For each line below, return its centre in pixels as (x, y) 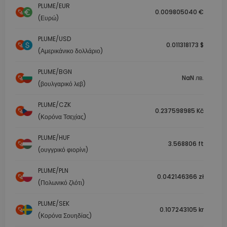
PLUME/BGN (55, 72)
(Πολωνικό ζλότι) (61, 183)
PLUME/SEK (54, 204)
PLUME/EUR (54, 6)
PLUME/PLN (53, 171)
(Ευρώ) (48, 18)
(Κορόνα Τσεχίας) (62, 117)
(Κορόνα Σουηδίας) (65, 216)
